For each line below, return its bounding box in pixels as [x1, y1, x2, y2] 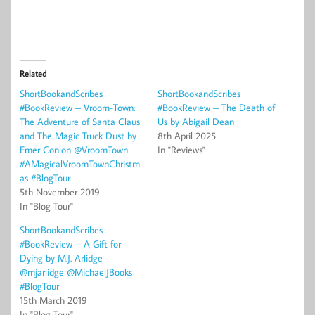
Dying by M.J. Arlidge [20, 251, 103, 264]
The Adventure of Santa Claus [20, 115, 140, 128]
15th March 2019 [20, 293, 87, 307]
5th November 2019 [20, 185, 100, 198]
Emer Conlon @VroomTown [20, 143, 128, 156]
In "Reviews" [157, 143, 205, 156]
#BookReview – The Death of [157, 101, 275, 114]
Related [20, 67, 46, 79]
